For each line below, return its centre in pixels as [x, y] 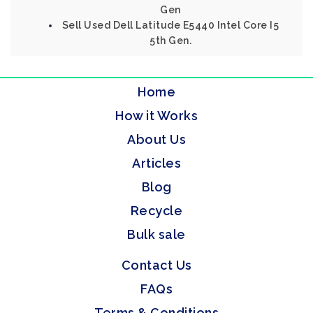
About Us [156, 139]
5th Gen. [170, 41]
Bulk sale [156, 234]
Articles [156, 163]
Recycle [156, 211]
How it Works [156, 116]
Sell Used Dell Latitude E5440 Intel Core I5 [170, 25]
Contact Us [156, 265]
